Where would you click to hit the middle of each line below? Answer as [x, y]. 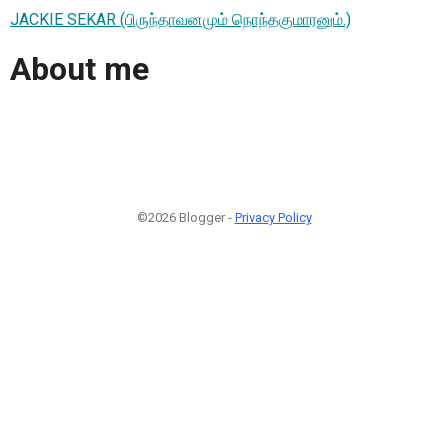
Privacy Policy [273, 217]
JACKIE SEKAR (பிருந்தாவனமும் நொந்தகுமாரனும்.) [180, 19]
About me [79, 69]
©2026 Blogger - [185, 217]
